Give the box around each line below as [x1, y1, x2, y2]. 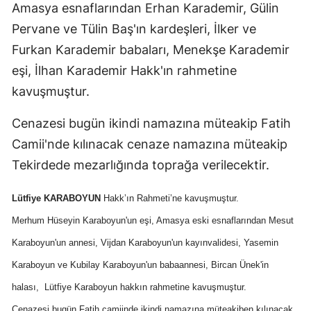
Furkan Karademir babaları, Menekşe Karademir [12, 42, 289, 58]
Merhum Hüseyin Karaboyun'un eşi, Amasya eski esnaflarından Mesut [12, 215, 294, 226]
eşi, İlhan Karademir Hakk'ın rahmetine [12, 63, 237, 78]
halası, [12, 282, 42, 293]
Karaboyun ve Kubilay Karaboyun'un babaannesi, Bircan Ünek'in [12, 260, 269, 271]
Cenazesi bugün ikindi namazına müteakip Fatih [12, 116, 291, 131]
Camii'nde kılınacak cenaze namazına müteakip [12, 137, 287, 152]
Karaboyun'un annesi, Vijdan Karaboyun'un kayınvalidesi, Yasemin [12, 237, 278, 249]
